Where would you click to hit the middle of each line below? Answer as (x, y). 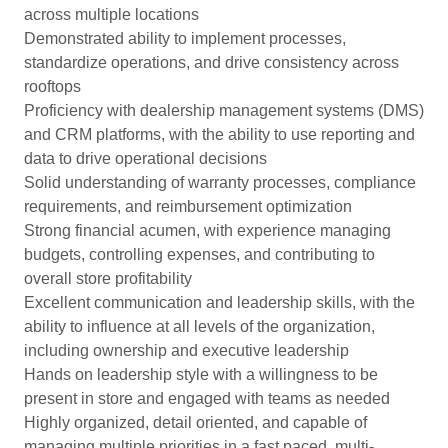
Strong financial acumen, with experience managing (207, 230)
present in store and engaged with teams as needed (207, 398)
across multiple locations (111, 14)
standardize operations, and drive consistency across (211, 62)
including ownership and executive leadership (186, 350)
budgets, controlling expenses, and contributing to (199, 254)
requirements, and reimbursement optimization (188, 206)
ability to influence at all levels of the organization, (199, 326)
